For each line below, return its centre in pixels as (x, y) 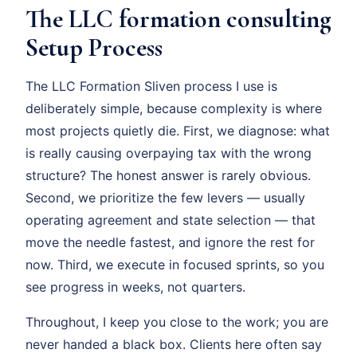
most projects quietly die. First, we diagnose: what (178, 131)
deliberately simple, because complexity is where (174, 108)
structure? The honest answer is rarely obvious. (168, 175)
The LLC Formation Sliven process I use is (151, 86)
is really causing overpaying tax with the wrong (169, 153)
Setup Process (94, 47)
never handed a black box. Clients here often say (174, 344)
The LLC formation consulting (178, 19)
